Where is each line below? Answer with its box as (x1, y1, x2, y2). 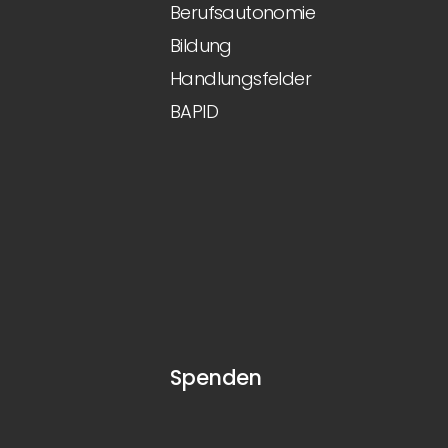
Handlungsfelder (170, 66, 311, 91)
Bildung (170, 33, 232, 58)
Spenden (170, 363, 262, 392)
